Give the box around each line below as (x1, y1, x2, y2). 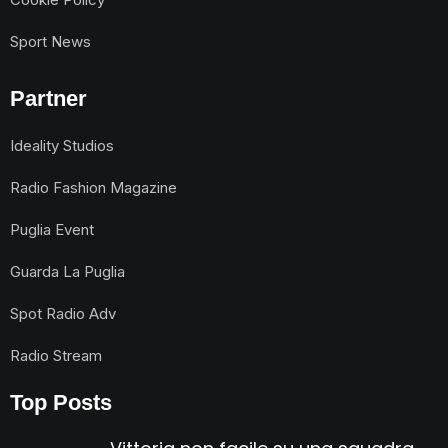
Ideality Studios (10, 135, 114, 155)
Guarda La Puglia (10, 261, 125, 281)
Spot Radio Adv (10, 303, 116, 323)
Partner (10, 85, 87, 111)
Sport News (10, 31, 91, 51)
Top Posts (10, 389, 112, 415)
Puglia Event (10, 219, 94, 239)
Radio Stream (10, 345, 102, 365)
